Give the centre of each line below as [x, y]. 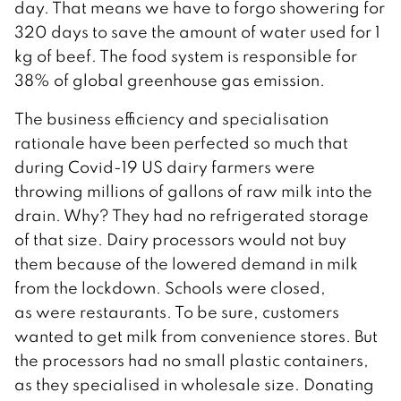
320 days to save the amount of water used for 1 [197, 31]
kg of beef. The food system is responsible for [186, 55]
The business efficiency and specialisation [171, 118]
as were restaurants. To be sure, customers [177, 311]
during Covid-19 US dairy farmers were [165, 166]
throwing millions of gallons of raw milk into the [193, 191]
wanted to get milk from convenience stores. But [196, 336]
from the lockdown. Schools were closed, [170, 287]
